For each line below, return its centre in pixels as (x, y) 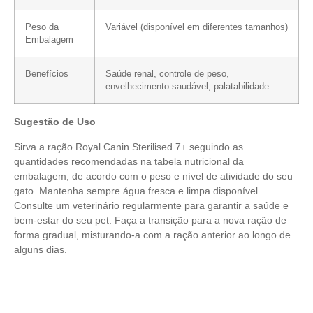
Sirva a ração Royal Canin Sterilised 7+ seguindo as (129, 146)
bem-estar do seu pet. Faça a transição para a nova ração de (150, 220)
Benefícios (47, 74)
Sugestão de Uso (55, 122)
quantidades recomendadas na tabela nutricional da (129, 161)
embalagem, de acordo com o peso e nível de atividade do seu (153, 176)
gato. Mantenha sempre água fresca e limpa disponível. (137, 190)
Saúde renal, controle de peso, (167, 74)
